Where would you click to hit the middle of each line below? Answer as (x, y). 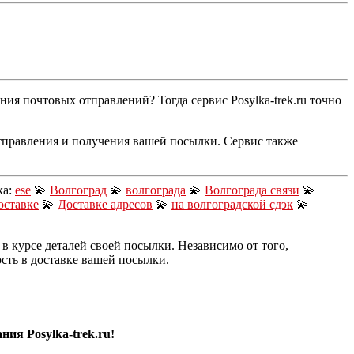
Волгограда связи (252, 190)
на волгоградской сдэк (232, 204)
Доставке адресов (105, 204)
